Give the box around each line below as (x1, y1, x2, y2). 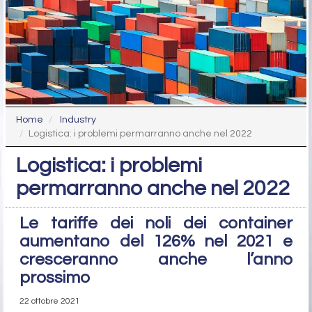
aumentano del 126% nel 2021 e (19, 233, 292, 251)
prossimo (19, 269, 90, 287)
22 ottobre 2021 (19, 297, 80, 306)
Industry (60, 115, 96, 125)
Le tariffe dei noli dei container (19, 214, 292, 233)
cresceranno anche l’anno (19, 251, 292, 269)
